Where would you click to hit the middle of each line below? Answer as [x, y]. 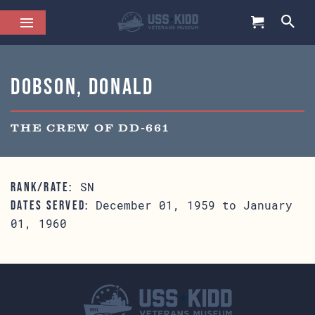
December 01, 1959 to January [191, 205]
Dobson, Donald [82, 86]
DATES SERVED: [50, 205]
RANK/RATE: [42, 187]
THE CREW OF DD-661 [90, 129]
